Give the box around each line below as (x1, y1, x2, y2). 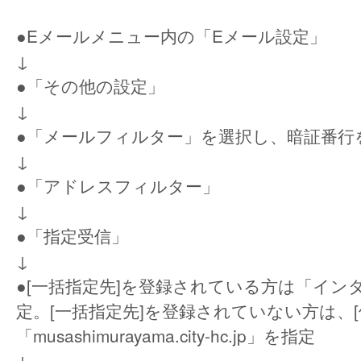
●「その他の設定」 (16, 73, 164, 98)
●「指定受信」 (16, 223, 128, 248)
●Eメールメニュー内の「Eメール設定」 (16, 23, 326, 48)
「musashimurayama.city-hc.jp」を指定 (16, 323, 315, 348)
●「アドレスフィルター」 (16, 173, 219, 198)
